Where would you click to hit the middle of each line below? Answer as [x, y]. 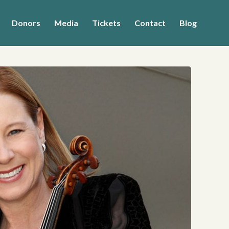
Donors [26, 23]
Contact [150, 23]
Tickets [106, 23]
